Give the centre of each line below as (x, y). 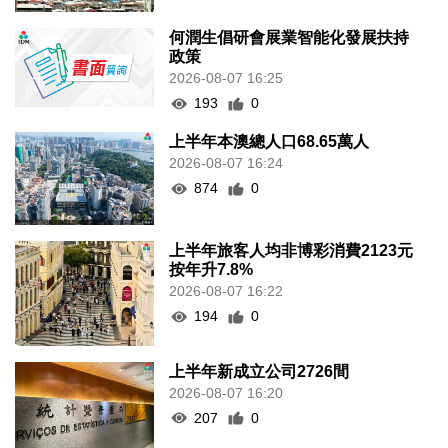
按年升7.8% (211, 270)
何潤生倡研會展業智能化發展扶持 (289, 38)
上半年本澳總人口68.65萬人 (269, 142)
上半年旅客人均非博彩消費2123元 (291, 251)
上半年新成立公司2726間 (259, 371)
